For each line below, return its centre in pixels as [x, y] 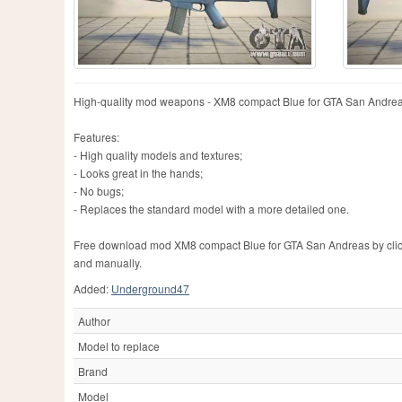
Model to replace [119, 346]
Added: [92, 289]
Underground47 [150, 289]
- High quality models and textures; [158, 155]
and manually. [108, 263]
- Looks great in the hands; [138, 173]
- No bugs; [99, 191]
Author [94, 321]
